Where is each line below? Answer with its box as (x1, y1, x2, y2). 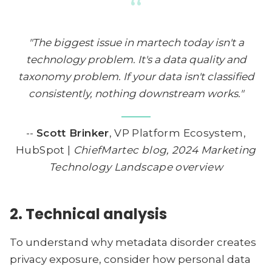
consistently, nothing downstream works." (29, 87, 243, 100)
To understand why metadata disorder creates (10, 236, 256, 248)
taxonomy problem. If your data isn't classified (18, 70, 254, 83)
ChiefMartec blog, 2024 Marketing (73, 144, 256, 156)
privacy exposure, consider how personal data (10, 253, 251, 265)
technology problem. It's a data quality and (25, 53, 246, 66)
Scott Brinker (36, 127, 109, 139)
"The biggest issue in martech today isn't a (28, 36, 244, 49)
